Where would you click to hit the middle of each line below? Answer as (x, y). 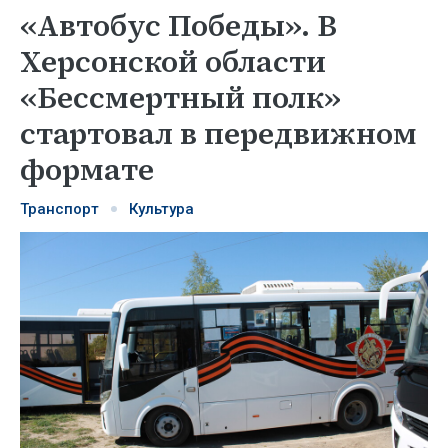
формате (87, 169)
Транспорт (59, 209)
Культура (161, 209)
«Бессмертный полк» (180, 97)
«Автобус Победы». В (178, 25)
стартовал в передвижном (218, 133)
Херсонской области (173, 61)
